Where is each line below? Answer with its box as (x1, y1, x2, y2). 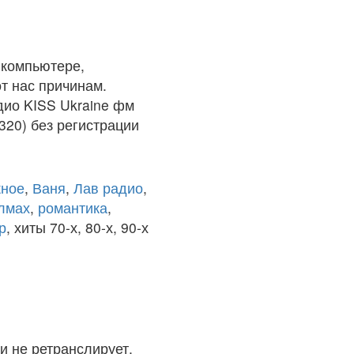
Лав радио (73, 178, 143, 198)
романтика (38, 198, 107, 217)
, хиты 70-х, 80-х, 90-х (6, 217, 149, 237)
